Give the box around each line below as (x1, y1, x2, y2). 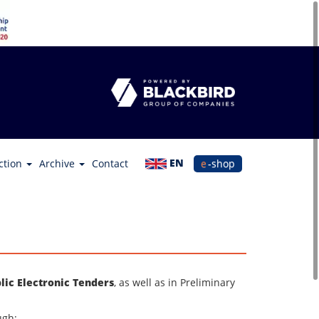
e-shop (208, 157, 235, 170)
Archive (39, 157, 78, 170)
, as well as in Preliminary (113, 276, 235, 290)
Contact (92, 157, 128, 170)
